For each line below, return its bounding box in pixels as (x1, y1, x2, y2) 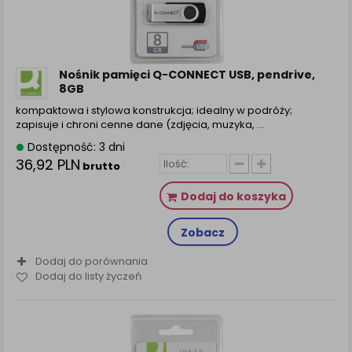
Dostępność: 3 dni (24, 138, 125, 155)
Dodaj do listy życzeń (35, 269, 141, 284)
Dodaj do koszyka (180, 188, 286, 204)
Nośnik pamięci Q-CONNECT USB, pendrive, (59, 66, 315, 82)
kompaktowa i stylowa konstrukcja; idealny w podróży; (16, 102, 292, 118)
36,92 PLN (16, 154, 80, 174)
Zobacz (180, 224, 225, 240)
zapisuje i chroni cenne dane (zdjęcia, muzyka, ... (16, 116, 264, 132)
